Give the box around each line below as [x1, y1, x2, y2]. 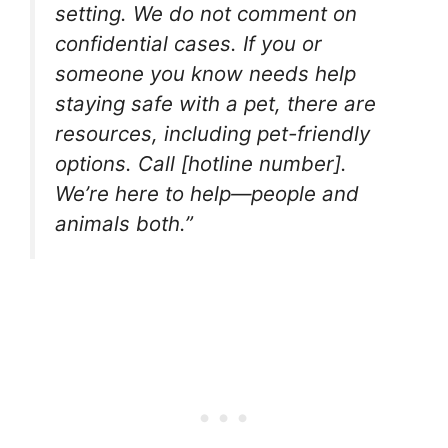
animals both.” [55, 211, 193, 237]
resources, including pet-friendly [55, 121, 370, 147]
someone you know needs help [55, 61, 356, 87]
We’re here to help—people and [55, 181, 359, 207]
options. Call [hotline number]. [55, 151, 347, 177]
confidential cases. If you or [55, 31, 322, 57]
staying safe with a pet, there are [55, 91, 376, 117]
